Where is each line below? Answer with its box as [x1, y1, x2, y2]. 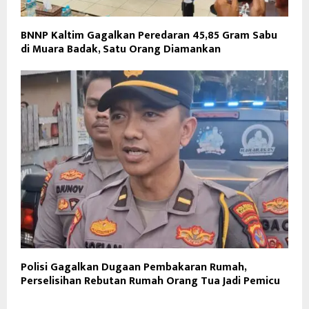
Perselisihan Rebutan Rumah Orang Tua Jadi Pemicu [21, 272, 280, 291]
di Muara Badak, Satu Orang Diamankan [21, 39, 221, 59]
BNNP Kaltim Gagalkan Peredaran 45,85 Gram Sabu [21, 26, 277, 45]
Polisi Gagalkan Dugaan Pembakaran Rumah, [21, 258, 246, 277]
